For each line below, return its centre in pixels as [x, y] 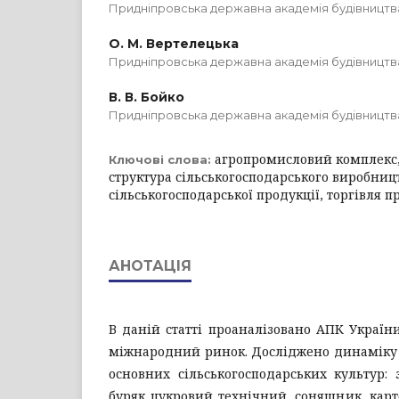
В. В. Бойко [147, 97]
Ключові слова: [162, 159]
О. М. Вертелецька [174, 44]
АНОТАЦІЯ [150, 266]
